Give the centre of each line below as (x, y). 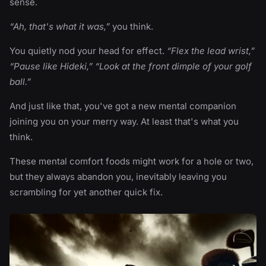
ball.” (20, 82)
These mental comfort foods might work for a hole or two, (132, 161)
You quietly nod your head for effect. (88, 51)
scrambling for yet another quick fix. (86, 192)
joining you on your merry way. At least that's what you (124, 121)
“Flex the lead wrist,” (211, 51)
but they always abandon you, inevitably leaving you (118, 177)
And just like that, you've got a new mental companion (123, 106)
